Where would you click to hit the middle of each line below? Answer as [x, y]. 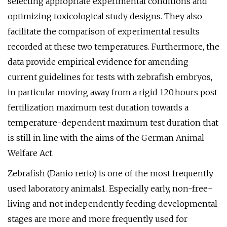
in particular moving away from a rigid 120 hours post [112, 92]
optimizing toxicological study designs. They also [105, 16]
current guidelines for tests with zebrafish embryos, [110, 77]
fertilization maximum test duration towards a [98, 107]
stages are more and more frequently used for [98, 219]
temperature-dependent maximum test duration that [113, 123]
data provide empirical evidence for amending [98, 62]
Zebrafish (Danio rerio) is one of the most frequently [110, 173]
